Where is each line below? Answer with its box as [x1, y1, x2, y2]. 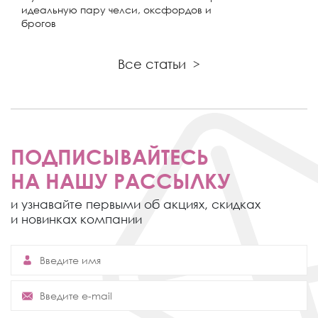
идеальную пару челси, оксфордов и [21, 3, 212, 16]
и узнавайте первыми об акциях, [11, 196, 208, 212]
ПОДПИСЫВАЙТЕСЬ [11, 143, 208, 169]
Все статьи [118, 55, 186, 72]
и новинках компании [11, 211, 142, 226]
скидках [208, 196, 261, 212]
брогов [21, 16, 56, 29]
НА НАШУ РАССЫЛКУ [11, 168, 231, 193]
